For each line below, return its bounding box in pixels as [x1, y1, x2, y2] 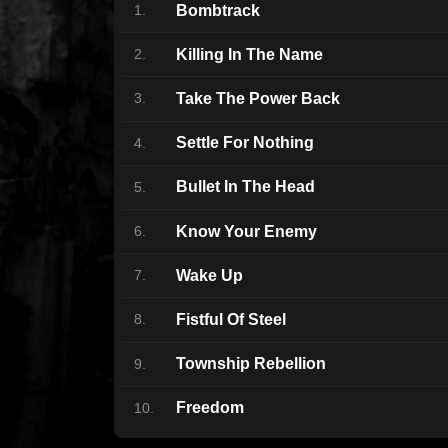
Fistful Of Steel [176, 310, 286, 328]
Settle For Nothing [176, 134, 314, 152]
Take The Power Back [176, 89, 340, 107]
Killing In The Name [176, 45, 323, 63]
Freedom [176, 399, 244, 417]
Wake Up [176, 266, 243, 284]
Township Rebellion [176, 355, 326, 373]
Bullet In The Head [176, 178, 315, 196]
